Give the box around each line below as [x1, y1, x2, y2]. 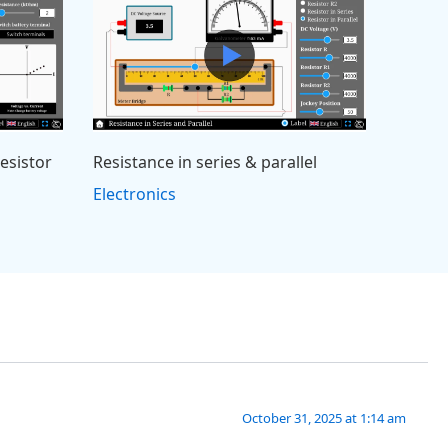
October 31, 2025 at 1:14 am [242, 409, 406, 428]
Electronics [93, 182, 177, 205]
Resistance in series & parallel [93, 150, 318, 173]
